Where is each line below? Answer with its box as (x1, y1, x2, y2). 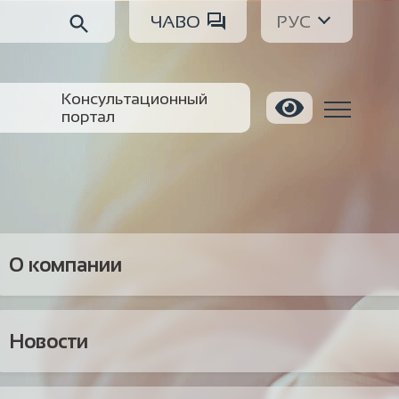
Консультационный (61, 90, 208, 109)
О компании (9, 253, 122, 276)
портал (61, 108, 115, 126)
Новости (9, 330, 88, 353)
